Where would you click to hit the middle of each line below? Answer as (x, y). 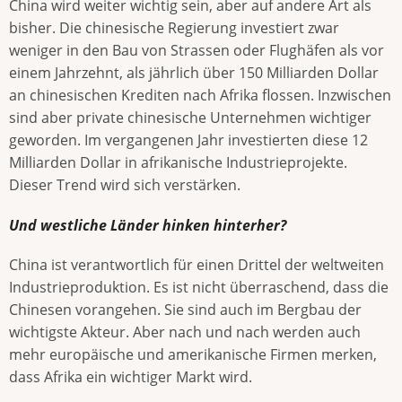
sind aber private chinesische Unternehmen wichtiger (190, 118)
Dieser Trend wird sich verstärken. (125, 185)
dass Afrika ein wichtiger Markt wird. (131, 376)
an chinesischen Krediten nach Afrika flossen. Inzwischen (200, 96)
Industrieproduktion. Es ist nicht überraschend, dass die (199, 287)
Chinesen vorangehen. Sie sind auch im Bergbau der (185, 309)
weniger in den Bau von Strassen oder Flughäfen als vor (197, 51)
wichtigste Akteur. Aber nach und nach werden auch (185, 332)
